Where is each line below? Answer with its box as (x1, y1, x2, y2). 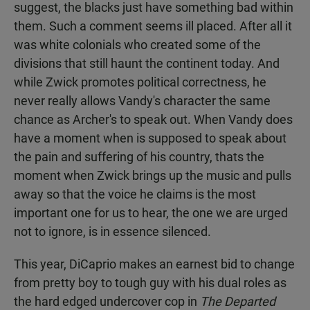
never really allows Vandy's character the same (14, 93, 271, 108)
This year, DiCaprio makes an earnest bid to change (14, 257, 295, 271)
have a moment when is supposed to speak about (14, 131, 286, 145)
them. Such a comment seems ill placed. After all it (14, 19, 292, 33)
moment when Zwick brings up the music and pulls (14, 168, 291, 183)
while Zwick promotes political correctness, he (14, 75, 266, 89)
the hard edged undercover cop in (14, 294, 200, 309)
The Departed (200, 294, 275, 309)
